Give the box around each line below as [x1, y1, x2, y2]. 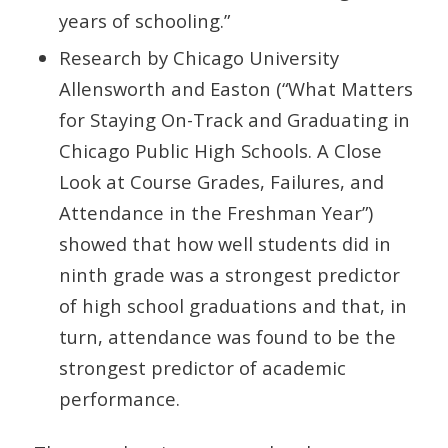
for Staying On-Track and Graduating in [58, 106, 410, 132]
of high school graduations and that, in [58, 292, 407, 318]
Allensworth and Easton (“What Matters [58, 75, 413, 101]
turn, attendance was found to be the [58, 323, 396, 349]
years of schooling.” [58, 7, 230, 33]
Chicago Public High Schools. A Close [58, 137, 382, 163]
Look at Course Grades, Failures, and [58, 168, 384, 194]
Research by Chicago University [58, 44, 339, 70]
